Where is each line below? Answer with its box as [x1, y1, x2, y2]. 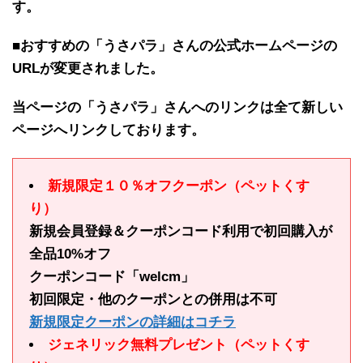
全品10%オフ [29, 246, 111, 262]
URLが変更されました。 [12, 61, 164, 76]
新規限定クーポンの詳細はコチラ [29, 314, 236, 330]
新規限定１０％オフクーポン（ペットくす [48, 178, 310, 194]
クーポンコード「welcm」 [29, 269, 194, 284]
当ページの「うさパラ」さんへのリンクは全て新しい [12, 100, 343, 115]
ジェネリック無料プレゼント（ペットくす [48, 337, 310, 352]
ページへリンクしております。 [12, 122, 205, 138]
